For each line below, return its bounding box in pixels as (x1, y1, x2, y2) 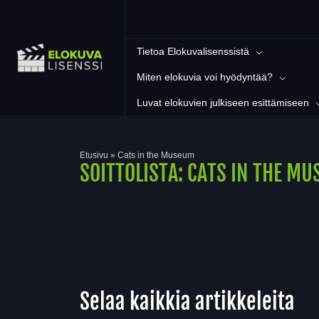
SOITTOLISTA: (80, 160, 187, 187)
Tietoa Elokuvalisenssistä (137, 46, 249, 57)
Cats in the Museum (117, 150, 194, 160)
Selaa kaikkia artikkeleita (80, 288, 295, 315)
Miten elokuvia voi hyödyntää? (137, 71, 273, 83)
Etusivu (80, 150, 108, 160)
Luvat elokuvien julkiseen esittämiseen (137, 97, 309, 108)
